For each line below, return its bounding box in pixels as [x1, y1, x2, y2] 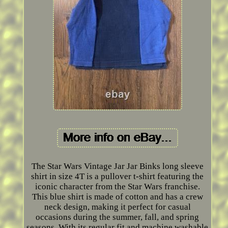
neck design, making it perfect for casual [44, 202, 191, 212]
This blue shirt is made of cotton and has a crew [32, 192, 203, 202]
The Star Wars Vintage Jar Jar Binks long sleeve [31, 161, 204, 172]
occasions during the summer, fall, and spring [36, 212, 199, 222]
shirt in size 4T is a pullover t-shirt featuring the [31, 172, 204, 182]
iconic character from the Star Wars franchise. [35, 182, 200, 192]
